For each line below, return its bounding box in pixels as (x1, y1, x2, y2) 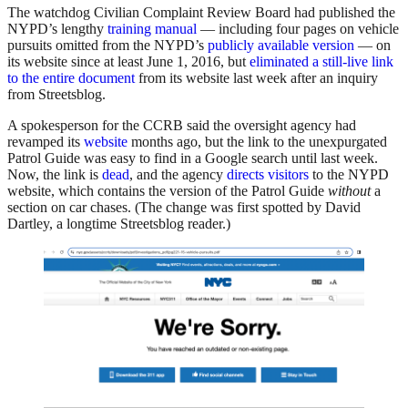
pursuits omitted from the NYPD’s (7, 37, 208, 54)
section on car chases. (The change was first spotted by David (7, 199, 361, 216)
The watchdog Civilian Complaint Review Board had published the (7, 5, 395, 21)
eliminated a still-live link (250, 54, 393, 70)
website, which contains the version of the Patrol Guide (7, 183, 328, 199)
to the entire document (7, 70, 135, 87)
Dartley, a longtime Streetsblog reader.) (7, 216, 230, 232)
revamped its (7, 134, 84, 150)
